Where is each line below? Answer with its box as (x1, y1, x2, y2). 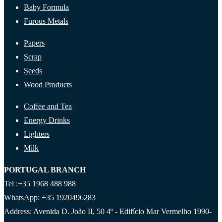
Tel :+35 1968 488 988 (4, 179, 76, 188)
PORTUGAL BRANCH (4, 165, 86, 174)
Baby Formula (24, 2, 69, 11)
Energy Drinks (24, 115, 70, 124)
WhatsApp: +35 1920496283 (4, 193, 96, 202)
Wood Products (24, 80, 72, 89)
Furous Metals (24, 16, 68, 25)
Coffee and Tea (24, 102, 72, 111)
